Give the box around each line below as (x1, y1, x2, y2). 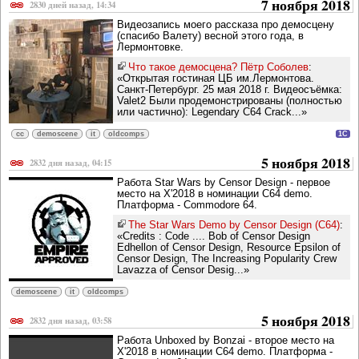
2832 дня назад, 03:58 (30, 314, 111, 328)
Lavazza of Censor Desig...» (117, 264, 249, 276)
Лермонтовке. (117, 41, 184, 54)
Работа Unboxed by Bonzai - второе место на (117, 334, 334, 347)
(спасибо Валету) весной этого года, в (117, 30, 304, 42)
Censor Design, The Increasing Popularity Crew (117, 252, 337, 265)
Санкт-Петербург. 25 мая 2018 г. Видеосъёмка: (117, 83, 342, 96)
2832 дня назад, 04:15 (30, 156, 111, 170)
